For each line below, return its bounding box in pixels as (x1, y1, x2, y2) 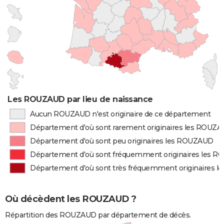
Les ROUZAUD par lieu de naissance (7, 94, 153, 104)
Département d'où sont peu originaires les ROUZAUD (30, 136, 213, 145)
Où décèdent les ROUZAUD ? (5, 193, 136, 205)
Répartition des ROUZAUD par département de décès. (5, 210, 191, 220)
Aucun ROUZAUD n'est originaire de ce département (29, 109, 211, 118)
